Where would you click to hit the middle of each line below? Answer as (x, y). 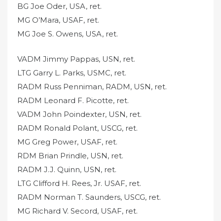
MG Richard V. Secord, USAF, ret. (77, 211)
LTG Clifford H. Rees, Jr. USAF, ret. (79, 183)
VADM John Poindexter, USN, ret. (79, 114)
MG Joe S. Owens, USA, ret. (68, 34)
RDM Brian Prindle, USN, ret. (70, 155)
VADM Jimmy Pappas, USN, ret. (76, 59)
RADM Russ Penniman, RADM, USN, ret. (92, 86)
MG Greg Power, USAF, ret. (67, 142)
